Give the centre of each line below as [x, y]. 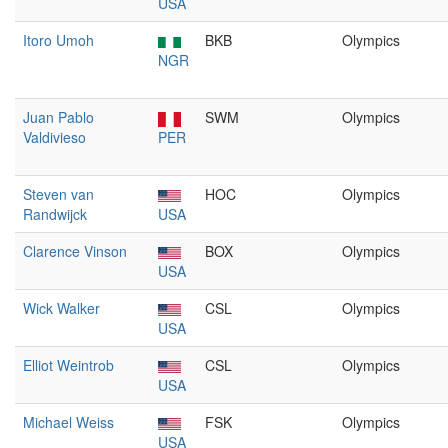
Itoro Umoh [58, 40]
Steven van [58, 194]
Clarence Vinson [75, 251]
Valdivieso [54, 137]
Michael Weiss [68, 422]
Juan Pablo [58, 117]
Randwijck [55, 214]
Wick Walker [61, 308]
